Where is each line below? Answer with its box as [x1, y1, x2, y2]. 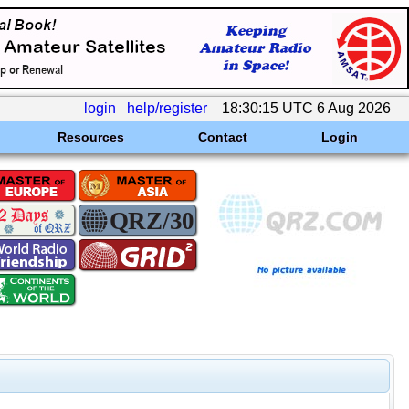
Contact [197, 130, 247, 144]
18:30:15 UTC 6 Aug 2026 [218, 100, 394, 116]
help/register [127, 100, 207, 116]
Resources [57, 130, 124, 144]
